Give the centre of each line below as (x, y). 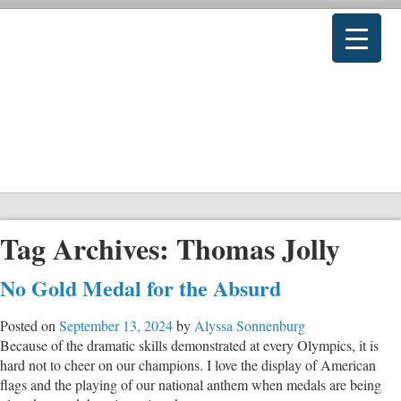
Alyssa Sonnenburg (250, 325)
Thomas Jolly (258, 249)
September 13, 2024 (116, 325)
